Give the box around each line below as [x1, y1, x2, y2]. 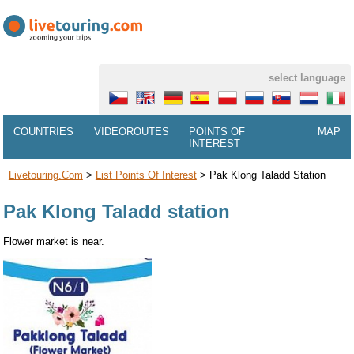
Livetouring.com [8, 169, 83, 182]
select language [269, 72, 346, 85]
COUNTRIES [13, 125, 74, 137]
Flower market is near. [3, 235, 105, 247]
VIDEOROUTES [93, 125, 169, 137]
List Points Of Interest [95, 169, 197, 182]
